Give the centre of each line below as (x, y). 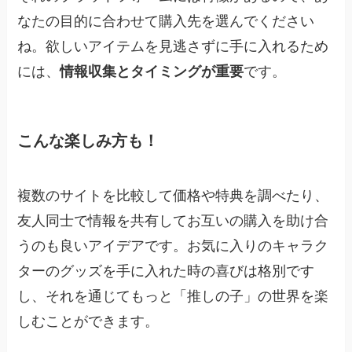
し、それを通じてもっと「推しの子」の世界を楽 (173, 295)
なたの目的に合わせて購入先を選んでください (166, 19)
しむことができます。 (88, 320)
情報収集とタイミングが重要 (152, 70)
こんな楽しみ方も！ (88, 139)
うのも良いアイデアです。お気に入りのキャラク (173, 245)
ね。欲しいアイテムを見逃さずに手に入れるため (173, 44)
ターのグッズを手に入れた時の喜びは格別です (166, 270)
